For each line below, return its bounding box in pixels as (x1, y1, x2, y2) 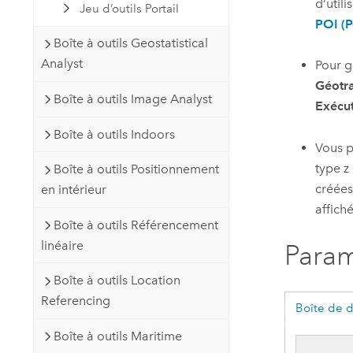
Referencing (40, 293, 110, 309)
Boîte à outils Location (53, 273, 180, 288)
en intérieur (40, 182, 106, 198)
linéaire (40, 237, 84, 253)
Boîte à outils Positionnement (53, 162, 219, 177)
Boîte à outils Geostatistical (53, 35, 208, 51)
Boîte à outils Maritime (53, 328, 182, 344)
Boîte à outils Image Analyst (53, 91, 212, 106)
